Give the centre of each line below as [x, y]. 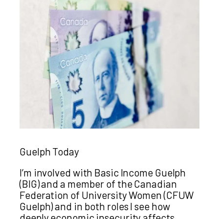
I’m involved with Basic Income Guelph [103, 173]
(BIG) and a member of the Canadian [98, 184]
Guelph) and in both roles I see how [95, 206]
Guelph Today [49, 152]
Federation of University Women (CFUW [107, 195]
